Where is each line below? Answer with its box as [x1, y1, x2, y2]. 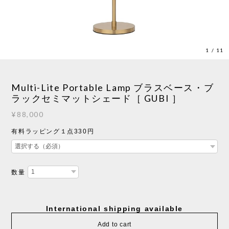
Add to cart [98, 220, 131, 228]
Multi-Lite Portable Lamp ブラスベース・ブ [11, 81, 214, 93]
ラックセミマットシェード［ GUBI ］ [11, 92, 182, 104]
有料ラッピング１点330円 [11, 127, 95, 135]
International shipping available [45, 204, 184, 213]
